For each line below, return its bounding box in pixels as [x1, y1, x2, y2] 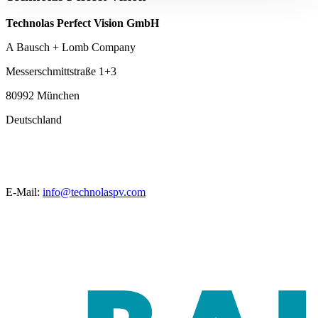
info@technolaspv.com [43, 186, 146, 199]
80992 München [6, 89, 79, 102]
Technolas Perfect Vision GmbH [6, 17, 159, 30]
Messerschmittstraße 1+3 [6, 65, 116, 78]
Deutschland [6, 114, 62, 126]
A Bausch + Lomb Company [6, 41, 136, 54]
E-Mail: [6, 186, 43, 199]
